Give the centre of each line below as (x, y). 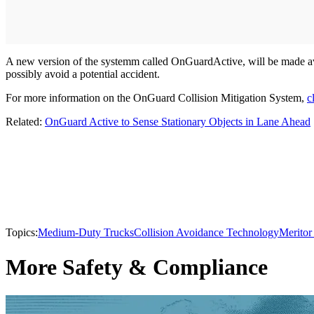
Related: (25, 122)
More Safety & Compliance (137, 267)
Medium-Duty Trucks (86, 233)
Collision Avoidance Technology (206, 233)
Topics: (22, 233)
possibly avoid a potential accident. (83, 74)
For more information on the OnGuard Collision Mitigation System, (156, 98)
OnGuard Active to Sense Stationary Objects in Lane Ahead (178, 122)
